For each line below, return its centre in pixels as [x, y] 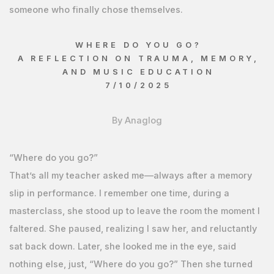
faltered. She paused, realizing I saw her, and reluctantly [133, 228]
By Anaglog [137, 120]
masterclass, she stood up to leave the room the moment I [134, 211]
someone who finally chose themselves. [96, 9]
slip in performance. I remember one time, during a [119, 193]
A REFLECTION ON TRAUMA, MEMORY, [138, 58]
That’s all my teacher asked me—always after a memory [130, 175]
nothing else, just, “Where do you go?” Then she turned [131, 264]
